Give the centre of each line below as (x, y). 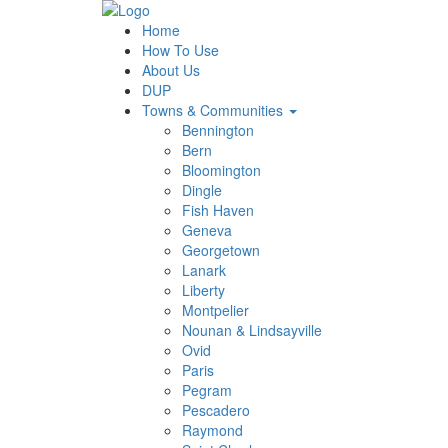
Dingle (202, 190)
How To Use (180, 50)
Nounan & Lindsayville (252, 330)
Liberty (203, 290)
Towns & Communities (214, 110)
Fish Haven (218, 210)
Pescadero (216, 410)
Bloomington (221, 170)
